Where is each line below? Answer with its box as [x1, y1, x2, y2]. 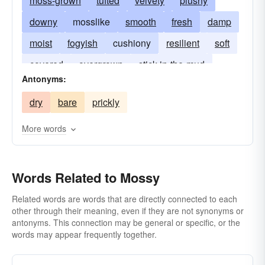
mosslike [73, 15, 110, 28]
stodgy [30, 79, 57, 92]
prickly [92, 95, 119, 109]
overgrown [79, 57, 123, 71]
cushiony [113, 36, 151, 50]
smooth [125, 15, 156, 28]
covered [30, 57, 63, 71]
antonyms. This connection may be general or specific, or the [12, 216, 240, 228]
